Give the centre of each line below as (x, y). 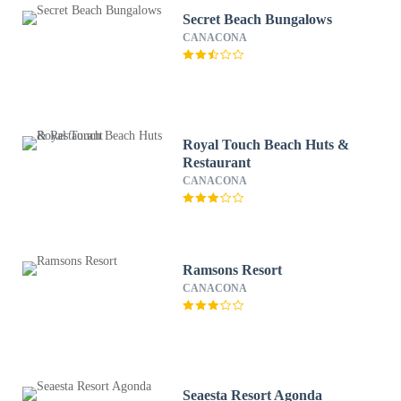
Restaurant (217, 162)
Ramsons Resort (233, 270)
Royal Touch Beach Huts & (266, 145)
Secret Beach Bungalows (258, 19)
